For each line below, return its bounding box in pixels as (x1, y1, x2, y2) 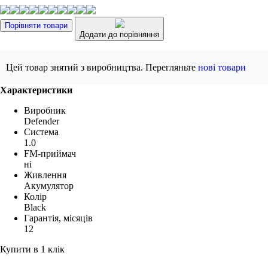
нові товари (198, 62, 246, 72)
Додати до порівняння (80, 29, 159, 39)
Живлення (24, 169, 66, 180)
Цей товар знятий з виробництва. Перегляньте (6, 62, 198, 72)
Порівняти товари (5, 20, 68, 30)
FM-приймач (24, 148, 76, 159)
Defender (24, 115, 59, 126)
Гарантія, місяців (24, 212, 93, 223)
